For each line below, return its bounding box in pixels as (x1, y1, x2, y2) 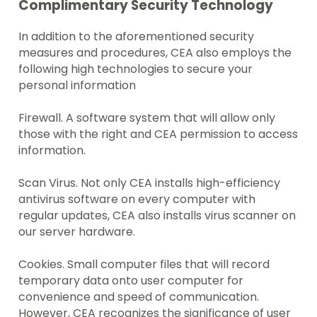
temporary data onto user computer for (18, 272, 244, 289)
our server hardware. (18, 223, 136, 240)
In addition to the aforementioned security (18, 28, 255, 45)
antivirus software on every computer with (18, 190, 256, 207)
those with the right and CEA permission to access (18, 125, 299, 142)
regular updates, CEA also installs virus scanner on (18, 207, 296, 224)
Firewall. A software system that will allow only (18, 109, 276, 126)
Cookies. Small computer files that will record (18, 255, 270, 272)
